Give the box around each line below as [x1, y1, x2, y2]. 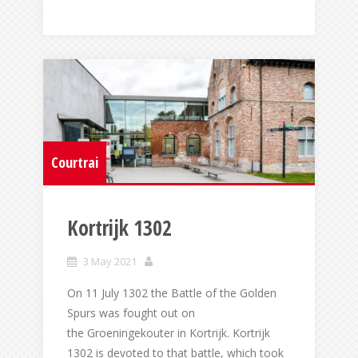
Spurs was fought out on [67, 305, 195, 321]
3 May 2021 [83, 254, 137, 269]
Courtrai [51, 153, 98, 173]
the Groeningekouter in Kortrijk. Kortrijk [67, 325, 270, 341]
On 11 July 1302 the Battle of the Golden [67, 285, 276, 301]
